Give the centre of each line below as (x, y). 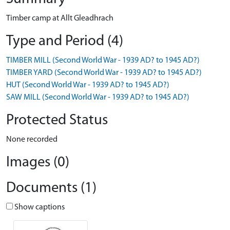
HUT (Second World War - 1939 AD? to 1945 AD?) (88, 85)
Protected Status (57, 120)
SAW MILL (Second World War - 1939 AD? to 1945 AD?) (98, 98)
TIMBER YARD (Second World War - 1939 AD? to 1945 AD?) (104, 73)
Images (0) (38, 162)
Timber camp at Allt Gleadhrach (60, 18)
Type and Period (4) (65, 41)
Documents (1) (51, 188)
